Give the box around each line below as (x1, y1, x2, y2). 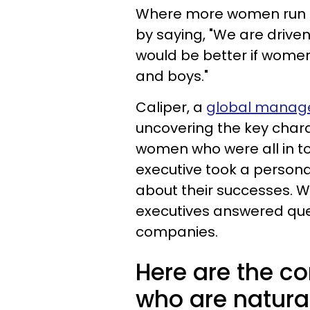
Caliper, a (136, 98, 206, 117)
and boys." (136, 66, 208, 86)
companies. (136, 222, 218, 241)
